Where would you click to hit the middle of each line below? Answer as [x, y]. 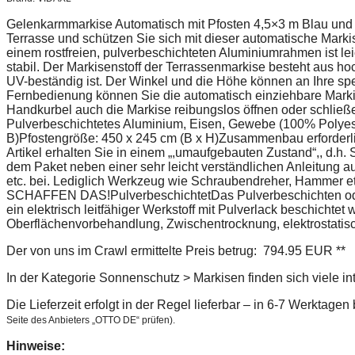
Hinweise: [36, 345]
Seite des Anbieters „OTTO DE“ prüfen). [91, 320]
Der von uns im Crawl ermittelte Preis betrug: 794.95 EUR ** [176, 250]
